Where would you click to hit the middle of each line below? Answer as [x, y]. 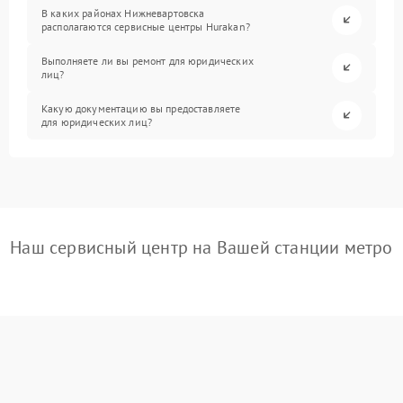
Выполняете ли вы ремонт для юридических [148, 61]
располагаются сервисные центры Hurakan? [146, 27]
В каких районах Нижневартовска [123, 13]
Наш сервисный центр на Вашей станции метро [201, 247]
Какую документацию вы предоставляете [141, 109]
